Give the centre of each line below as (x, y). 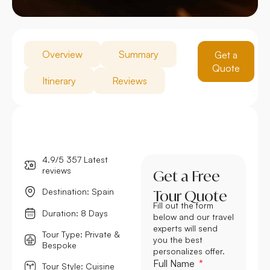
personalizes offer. (189, 251)
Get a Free (187, 176)
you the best (178, 239)
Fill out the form (183, 205)
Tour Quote (190, 196)
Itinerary (59, 80)
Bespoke (59, 245)
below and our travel (193, 216)
